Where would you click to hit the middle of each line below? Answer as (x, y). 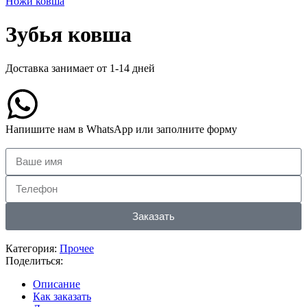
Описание (57, 284)
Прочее (77, 248)
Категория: (31, 248)
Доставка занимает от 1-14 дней (80, 68)
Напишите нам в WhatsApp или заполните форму (121, 129)
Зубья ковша (69, 35)
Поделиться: (34, 260)
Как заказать (62, 296)
